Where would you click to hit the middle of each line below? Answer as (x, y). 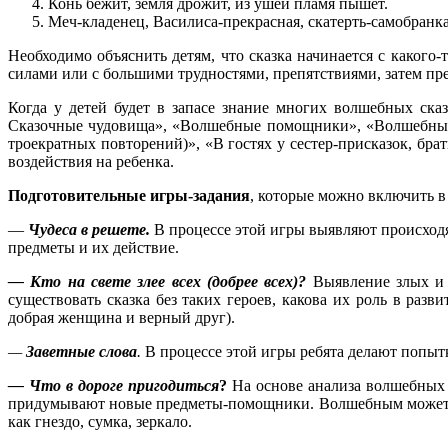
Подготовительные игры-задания (129, 196)
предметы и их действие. (93, 248)
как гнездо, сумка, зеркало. (100, 422)
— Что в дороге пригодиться (113, 386)
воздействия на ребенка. (91, 162)
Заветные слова (81, 352)
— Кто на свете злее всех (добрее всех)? (157, 282)
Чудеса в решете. (89, 230)
